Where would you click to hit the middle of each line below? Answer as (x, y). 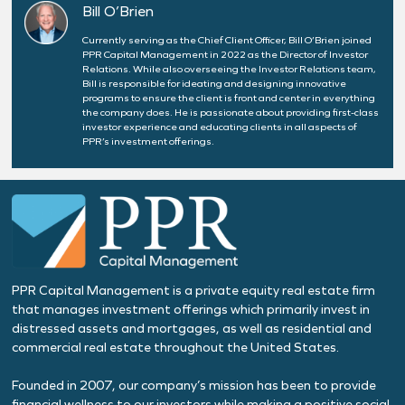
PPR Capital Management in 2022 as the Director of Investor (225, 54)
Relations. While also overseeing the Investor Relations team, (229, 69)
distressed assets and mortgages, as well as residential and (192, 329)
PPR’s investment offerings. (148, 141)
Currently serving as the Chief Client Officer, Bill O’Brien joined (226, 40)
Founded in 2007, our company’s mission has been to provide (194, 386)
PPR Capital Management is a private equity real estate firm (194, 291)
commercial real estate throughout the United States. (176, 348)
